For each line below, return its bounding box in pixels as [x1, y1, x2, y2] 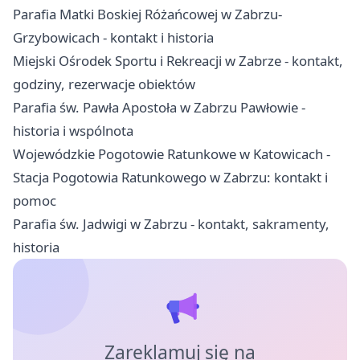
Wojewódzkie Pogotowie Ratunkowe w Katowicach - [13, 144, 330, 163]
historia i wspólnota [13, 121, 133, 140]
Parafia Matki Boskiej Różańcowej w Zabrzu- [13, 4, 282, 23]
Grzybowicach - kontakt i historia [13, 27, 214, 47]
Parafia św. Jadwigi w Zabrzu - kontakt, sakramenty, [13, 214, 329, 233]
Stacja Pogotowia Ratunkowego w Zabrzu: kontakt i [13, 167, 328, 186]
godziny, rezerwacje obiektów [13, 74, 195, 93]
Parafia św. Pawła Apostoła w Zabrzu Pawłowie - [13, 97, 305, 117]
